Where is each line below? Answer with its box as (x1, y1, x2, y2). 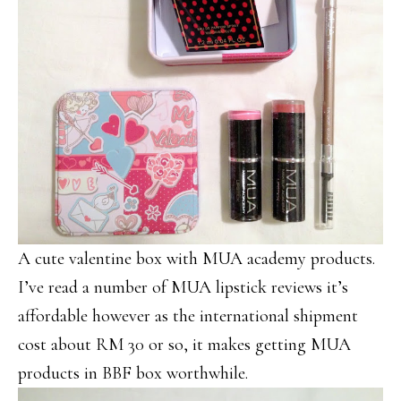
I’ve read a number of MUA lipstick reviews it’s (18, 276, 348, 298)
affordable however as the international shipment (18, 304, 358, 327)
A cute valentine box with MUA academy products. (18, 247, 375, 269)
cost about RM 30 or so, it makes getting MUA (18, 333, 351, 355)
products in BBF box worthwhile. (18, 362, 248, 384)
